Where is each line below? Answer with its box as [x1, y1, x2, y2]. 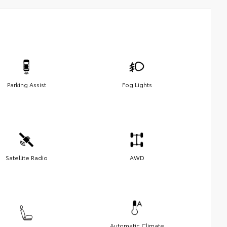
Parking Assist [7, 80, 46, 89]
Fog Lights [122, 80, 152, 89]
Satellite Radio [5, 153, 48, 162]
